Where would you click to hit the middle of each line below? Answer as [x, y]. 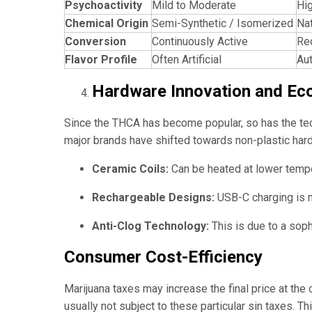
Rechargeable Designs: [153, 198]
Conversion [95, 42]
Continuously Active [200, 42]
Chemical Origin [107, 24]
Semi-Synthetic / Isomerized [223, 24]
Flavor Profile [101, 60]
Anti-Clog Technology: [150, 226]
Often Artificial [187, 60]
